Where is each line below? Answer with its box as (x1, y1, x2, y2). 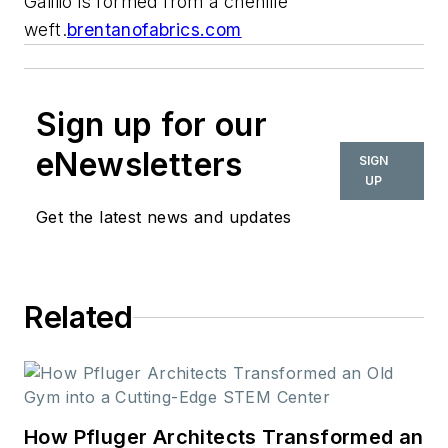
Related (24, 299, 133, 336)
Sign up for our (36, 105, 267, 145)
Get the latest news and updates (36, 207, 292, 228)
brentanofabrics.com (67, 19, 242, 41)
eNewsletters (36, 145, 243, 185)
